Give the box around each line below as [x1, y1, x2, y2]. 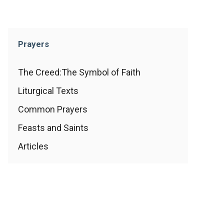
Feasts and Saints [18, 122, 88, 133]
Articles [18, 141, 48, 151]
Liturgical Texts [18, 85, 78, 96]
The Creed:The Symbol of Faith [18, 67, 140, 77]
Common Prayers [18, 104, 87, 114]
